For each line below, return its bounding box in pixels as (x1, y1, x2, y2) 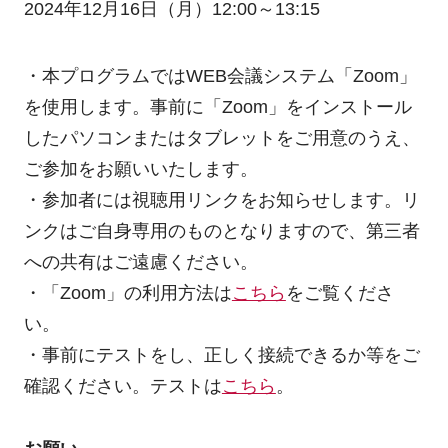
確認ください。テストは (23, 376, 222, 397)
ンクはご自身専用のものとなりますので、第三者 (23, 221, 420, 242)
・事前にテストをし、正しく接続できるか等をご (23, 345, 420, 366)
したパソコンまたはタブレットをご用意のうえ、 (23, 128, 420, 149)
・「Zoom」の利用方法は (23, 283, 232, 304)
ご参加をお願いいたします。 (23, 159, 258, 180)
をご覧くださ (285, 283, 394, 304)
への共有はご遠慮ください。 (23, 252, 258, 273)
